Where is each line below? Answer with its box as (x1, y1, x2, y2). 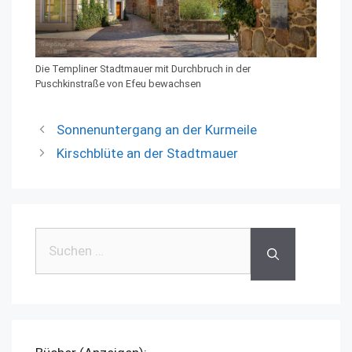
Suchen (35, 229, 78, 245)
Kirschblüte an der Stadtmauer (57, 145, 239, 162)
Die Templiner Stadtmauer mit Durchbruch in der (35, 63, 251, 75)
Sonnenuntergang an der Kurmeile (57, 122, 258, 138)
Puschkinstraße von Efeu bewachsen (35, 78, 201, 90)
